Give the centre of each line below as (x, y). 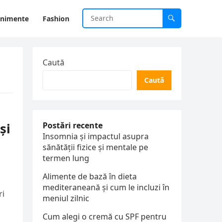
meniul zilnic (66, 198)
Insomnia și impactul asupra (96, 136)
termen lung (66, 158)
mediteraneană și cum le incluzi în (106, 187)
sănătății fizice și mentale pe (95, 147)
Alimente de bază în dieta (90, 176)
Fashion (56, 19)
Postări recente (73, 125)
